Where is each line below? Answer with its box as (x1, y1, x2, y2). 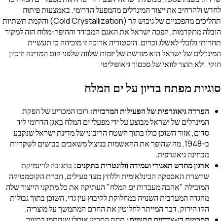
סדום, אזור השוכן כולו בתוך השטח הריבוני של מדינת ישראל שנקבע (13, 127, 209, 138)
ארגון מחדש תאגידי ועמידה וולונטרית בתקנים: (74, 159, 209, 171)
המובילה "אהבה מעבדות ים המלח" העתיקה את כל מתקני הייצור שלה (6, 181, 209, 192)
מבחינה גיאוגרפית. (155, 148, 209, 160)
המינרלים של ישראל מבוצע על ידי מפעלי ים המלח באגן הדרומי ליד (17, 116, 209, 127)
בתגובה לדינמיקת (21, 159, 74, 171)
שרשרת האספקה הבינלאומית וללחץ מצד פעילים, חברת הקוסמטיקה (9, 170, 209, 182)
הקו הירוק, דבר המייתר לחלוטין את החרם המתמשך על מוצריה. (25, 203, 209, 214)
